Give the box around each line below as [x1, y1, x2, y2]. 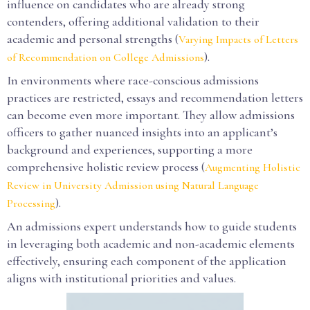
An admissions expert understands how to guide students [7, 219, 297, 234]
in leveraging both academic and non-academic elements [7, 236, 295, 251]
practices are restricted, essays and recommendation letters [7, 90, 303, 105]
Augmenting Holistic [205, 161, 300, 174]
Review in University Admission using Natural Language [7, 179, 259, 192]
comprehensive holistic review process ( [7, 159, 205, 174]
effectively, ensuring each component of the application [7, 253, 286, 268]
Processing [7, 197, 55, 210]
